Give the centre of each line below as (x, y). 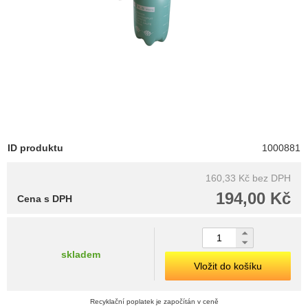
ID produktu (35, 148)
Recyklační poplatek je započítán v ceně (154, 302)
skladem (80, 254)
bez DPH (272, 178)
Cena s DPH (45, 199)
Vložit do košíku (228, 266)
